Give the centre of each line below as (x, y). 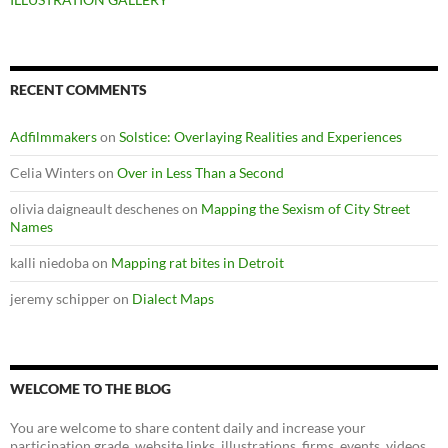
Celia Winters (52, 172)
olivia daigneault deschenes (94, 208)
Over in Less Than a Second (200, 172)
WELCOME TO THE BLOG (90, 388)
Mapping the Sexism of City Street (305, 208)
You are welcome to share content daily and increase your (188, 427)
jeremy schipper (60, 298)
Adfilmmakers (53, 136)
